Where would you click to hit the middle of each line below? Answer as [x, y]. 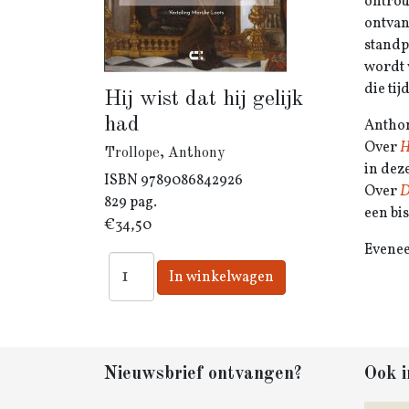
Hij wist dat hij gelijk [204, 100]
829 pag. [131, 203]
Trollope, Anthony [164, 153]
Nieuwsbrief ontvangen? [203, 374]
